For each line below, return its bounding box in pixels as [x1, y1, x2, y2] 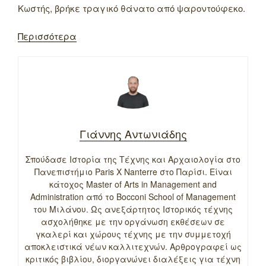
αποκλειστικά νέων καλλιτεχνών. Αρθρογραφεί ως [24, 240, 242, 252]
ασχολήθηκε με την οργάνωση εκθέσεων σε [41, 215, 225, 227]
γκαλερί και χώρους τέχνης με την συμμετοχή [35, 227, 231, 240]
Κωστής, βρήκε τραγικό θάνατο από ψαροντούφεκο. [18, 2, 245, 15]
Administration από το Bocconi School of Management [30, 190, 236, 202]
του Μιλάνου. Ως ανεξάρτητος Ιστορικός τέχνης [33, 202, 233, 215]
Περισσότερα [18, 29, 77, 42]
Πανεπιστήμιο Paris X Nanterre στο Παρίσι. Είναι [34, 165, 232, 178]
